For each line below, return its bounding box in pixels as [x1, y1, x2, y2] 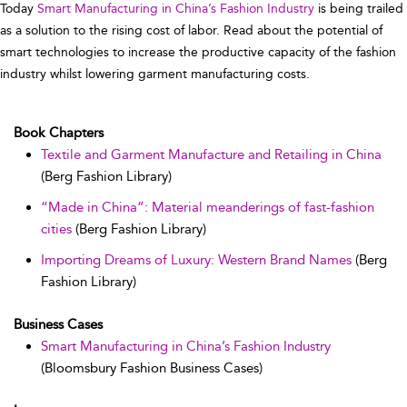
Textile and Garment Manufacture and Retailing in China [41, 146, 382, 164]
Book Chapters [14, 124, 104, 142]
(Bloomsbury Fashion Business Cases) [41, 360, 263, 377]
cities [41, 221, 72, 238]
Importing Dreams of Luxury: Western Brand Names [41, 252, 352, 269]
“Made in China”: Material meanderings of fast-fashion [41, 199, 374, 216]
